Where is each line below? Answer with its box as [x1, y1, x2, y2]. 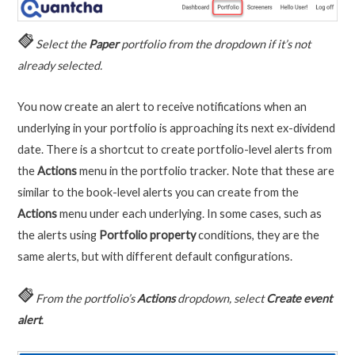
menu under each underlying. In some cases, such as [56, 207, 322, 221]
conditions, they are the [195, 228, 319, 242]
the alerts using [17, 228, 99, 242]
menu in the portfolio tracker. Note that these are [76, 164, 334, 178]
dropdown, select [174, 292, 266, 305]
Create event [265, 292, 332, 305]
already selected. [17, 58, 102, 72]
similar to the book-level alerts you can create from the [17, 185, 299, 200]
